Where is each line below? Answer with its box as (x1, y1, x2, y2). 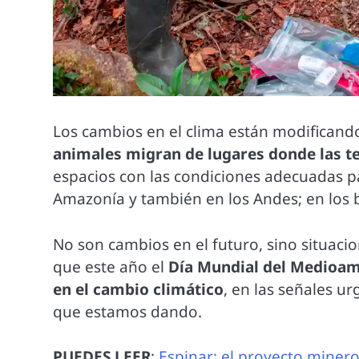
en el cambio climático (53, 278, 224, 300)
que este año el (53, 256, 169, 277)
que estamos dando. (53, 301, 203, 322)
